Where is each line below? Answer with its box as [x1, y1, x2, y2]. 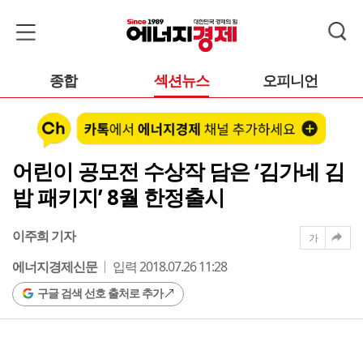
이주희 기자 [12, 226, 75, 245]
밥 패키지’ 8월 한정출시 [12, 181, 224, 211]
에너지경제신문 [12, 257, 97, 275]
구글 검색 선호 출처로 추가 [37, 284, 163, 301]
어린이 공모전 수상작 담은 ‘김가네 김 [12, 156, 344, 186]
